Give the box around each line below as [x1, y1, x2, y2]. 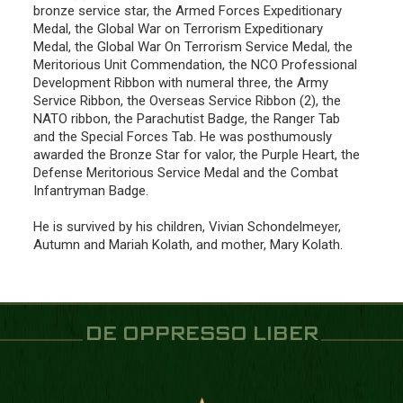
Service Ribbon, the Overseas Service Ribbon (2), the [33, 92, 341, 109]
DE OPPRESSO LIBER [85, 324, 318, 345]
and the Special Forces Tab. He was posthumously [33, 128, 332, 145]
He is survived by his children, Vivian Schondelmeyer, [33, 218, 341, 235]
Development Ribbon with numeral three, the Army [33, 74, 328, 91]
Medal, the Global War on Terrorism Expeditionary [33, 20, 323, 37]
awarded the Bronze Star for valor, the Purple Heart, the [33, 146, 360, 163]
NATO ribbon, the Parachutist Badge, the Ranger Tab [33, 110, 340, 127]
